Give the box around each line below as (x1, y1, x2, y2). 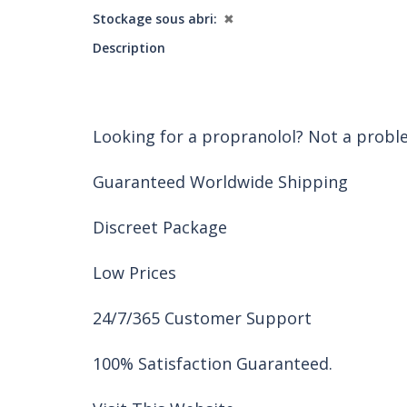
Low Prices (93, 262, 176, 283)
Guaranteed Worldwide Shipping (93, 171, 348, 193)
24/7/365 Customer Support (93, 307, 312, 329)
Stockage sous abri (93, 10, 213, 27)
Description (93, 39, 165, 56)
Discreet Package (93, 216, 227, 238)
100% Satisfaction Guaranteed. (93, 352, 333, 374)
